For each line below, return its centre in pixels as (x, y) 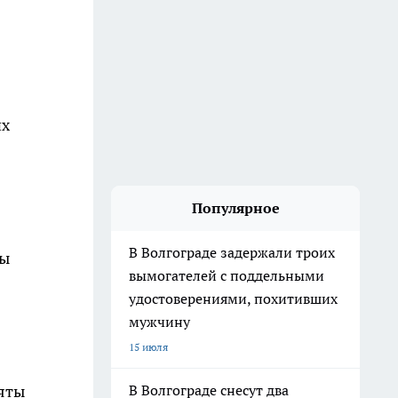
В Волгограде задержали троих (232, 252)
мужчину (161, 322)
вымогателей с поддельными (227, 275)
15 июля (148, 347)
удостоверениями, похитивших (233, 298)
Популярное (235, 208)
